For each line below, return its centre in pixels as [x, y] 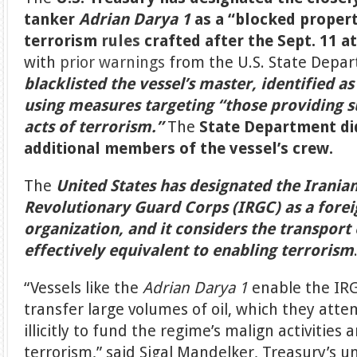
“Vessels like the [84, 288]
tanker [52, 20]
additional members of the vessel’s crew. [181, 149]
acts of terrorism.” [94, 127]
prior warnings [113, 63]
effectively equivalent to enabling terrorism [189, 251]
